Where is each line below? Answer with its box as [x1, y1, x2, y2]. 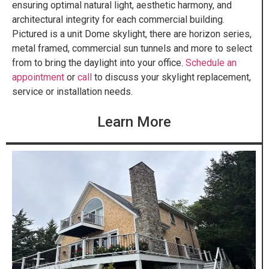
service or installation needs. [12, 85, 133, 97]
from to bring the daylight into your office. [12, 56, 186, 68]
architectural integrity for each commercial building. [12, 13, 225, 25]
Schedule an [186, 56, 237, 68]
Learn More [97, 113, 171, 131]
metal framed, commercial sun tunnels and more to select [12, 42, 252, 54]
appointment [12, 71, 64, 83]
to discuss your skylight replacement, [92, 71, 251, 83]
